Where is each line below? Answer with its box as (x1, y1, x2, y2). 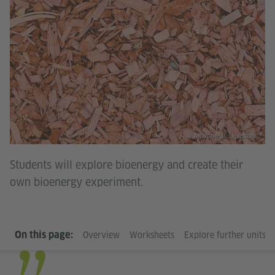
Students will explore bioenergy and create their (10, 157, 243, 172)
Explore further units (184, 229, 266, 241)
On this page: (15, 228, 73, 241)
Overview (83, 229, 120, 241)
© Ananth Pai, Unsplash (187, 131, 255, 140)
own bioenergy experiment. (10, 174, 143, 189)
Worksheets (130, 229, 174, 241)
